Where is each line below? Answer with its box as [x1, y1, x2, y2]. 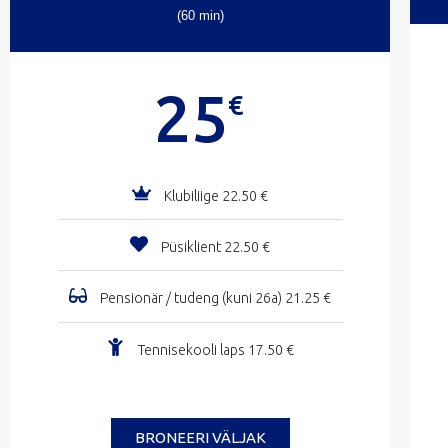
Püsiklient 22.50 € [161, 239, 271, 256]
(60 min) [176, 8, 224, 23]
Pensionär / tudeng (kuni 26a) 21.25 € [100, 290, 332, 307]
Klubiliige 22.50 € [163, 188, 268, 205]
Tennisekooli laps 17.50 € [137, 341, 294, 358]
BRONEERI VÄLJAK [134, 428, 266, 446]
